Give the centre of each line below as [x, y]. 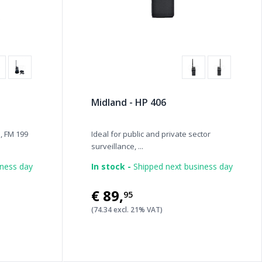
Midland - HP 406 [128, 102]
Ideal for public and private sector [151, 134]
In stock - [111, 166]
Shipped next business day [182, 166]
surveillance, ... [117, 146]
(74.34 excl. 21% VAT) [127, 210]
